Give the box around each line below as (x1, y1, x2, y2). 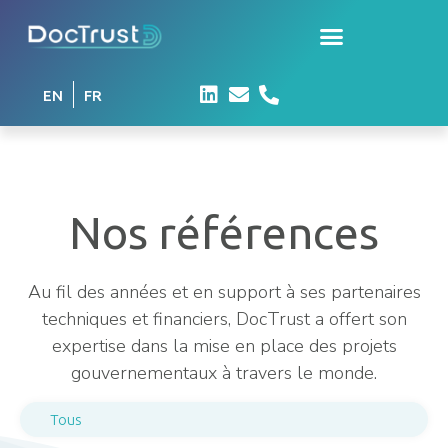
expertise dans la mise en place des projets (51, 334, 397, 359)
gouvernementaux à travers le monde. (71, 361, 377, 386)
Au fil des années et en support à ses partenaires (27, 280, 421, 305)
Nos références (69, 207, 379, 259)
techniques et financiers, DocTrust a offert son (41, 307, 407, 332)
